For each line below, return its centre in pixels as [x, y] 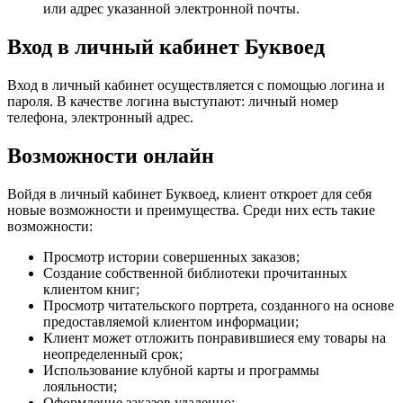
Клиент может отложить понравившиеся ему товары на [215, 337]
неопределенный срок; [113, 354]
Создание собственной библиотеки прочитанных [195, 273]
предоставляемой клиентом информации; [171, 321]
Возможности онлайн [111, 155]
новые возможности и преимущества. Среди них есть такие [191, 210]
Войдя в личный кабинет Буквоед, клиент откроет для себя [189, 193]
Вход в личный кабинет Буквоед [166, 47]
